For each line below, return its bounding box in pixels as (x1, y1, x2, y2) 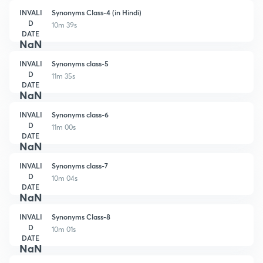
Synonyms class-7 (52, 160, 108, 170)
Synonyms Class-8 (52, 211, 110, 221)
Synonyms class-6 (52, 109, 109, 119)
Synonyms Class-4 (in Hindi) (52, 7, 141, 17)
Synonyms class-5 (52, 58, 109, 68)
